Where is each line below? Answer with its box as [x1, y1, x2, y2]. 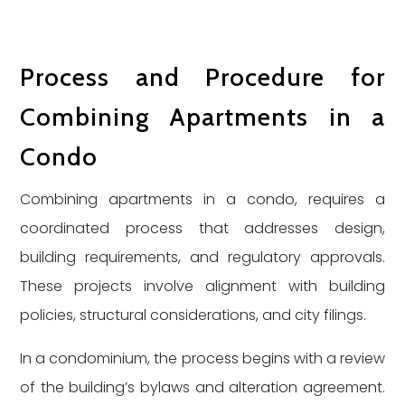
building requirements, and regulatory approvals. [20, 247, 385, 268]
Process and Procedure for [20, 61, 385, 92]
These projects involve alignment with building [20, 276, 385, 297]
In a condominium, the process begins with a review [20, 348, 385, 369]
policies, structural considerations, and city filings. [20, 305, 367, 325]
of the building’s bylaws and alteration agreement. [20, 377, 385, 398]
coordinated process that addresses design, [20, 218, 385, 239]
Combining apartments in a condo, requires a [20, 189, 385, 210]
